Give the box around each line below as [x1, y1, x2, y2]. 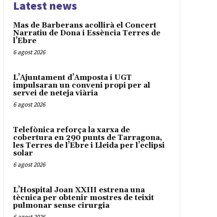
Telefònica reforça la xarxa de [13, 125, 130, 135]
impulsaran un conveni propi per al [13, 81, 150, 91]
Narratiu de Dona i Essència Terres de [13, 29, 160, 38]
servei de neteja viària [13, 89, 98, 98]
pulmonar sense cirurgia [13, 201, 109, 211]
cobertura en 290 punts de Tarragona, [13, 133, 162, 143]
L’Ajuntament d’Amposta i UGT [13, 73, 132, 83]
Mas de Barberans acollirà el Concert [13, 21, 156, 31]
